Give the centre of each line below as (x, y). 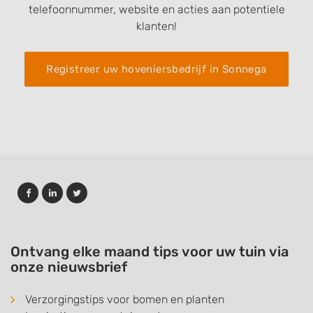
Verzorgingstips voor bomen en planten (125, 299)
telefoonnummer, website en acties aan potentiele (156, 9)
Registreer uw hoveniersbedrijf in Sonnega (156, 69)
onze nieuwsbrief (69, 267)
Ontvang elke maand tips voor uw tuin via (150, 252)
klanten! (156, 26)
